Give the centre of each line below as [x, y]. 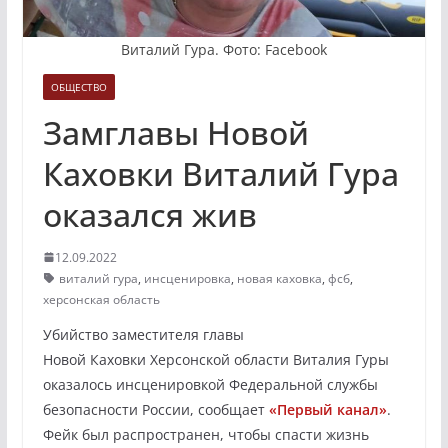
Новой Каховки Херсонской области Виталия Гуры [215, 359]
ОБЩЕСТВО [78, 86]
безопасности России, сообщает [155, 409]
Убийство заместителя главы [143, 334]
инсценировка [187, 278]
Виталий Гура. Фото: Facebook [223, 49]
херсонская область [101, 299]
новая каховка [279, 278]
